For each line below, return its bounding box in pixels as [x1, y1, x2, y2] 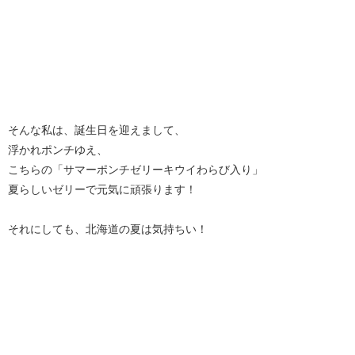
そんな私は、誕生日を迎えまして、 [8, 124, 185, 136]
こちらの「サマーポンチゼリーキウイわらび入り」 [8, 163, 263, 176]
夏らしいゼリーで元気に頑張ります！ [8, 183, 197, 196]
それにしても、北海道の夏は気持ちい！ [8, 223, 208, 235]
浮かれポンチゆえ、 [8, 143, 108, 156]
